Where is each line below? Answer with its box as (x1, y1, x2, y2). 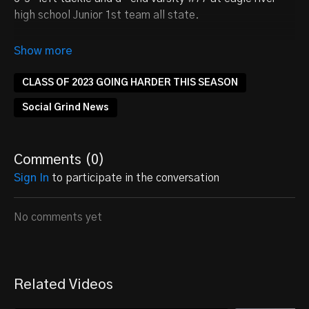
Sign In (14, 172, 49, 183)
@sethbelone (102, 43, 169, 54)
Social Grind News (22, 103, 109, 112)
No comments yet (14, 212, 102, 223)
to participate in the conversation (49, 172, 219, 183)
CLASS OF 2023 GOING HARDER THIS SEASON (22, 78, 238, 88)
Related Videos (14, 278, 113, 292)
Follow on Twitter (14, 43, 102, 54)
